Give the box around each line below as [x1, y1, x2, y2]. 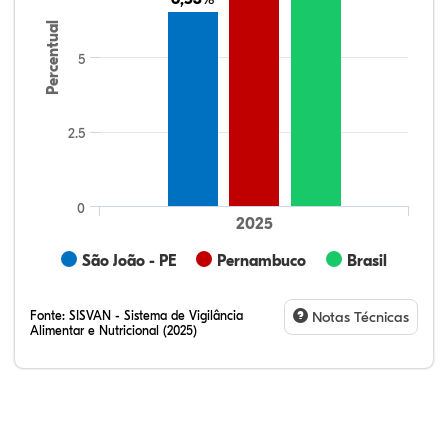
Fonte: [30, 308, 69, 323]
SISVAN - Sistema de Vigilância [69, 308, 243, 323]
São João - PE [82, 252, 176, 270]
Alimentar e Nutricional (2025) [30, 323, 197, 338]
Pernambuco [217, 252, 306, 270]
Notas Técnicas [308, 308, 409, 326]
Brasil [347, 252, 387, 270]
